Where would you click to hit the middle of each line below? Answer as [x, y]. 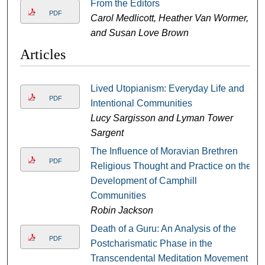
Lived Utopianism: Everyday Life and [167, 88]
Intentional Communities [141, 103]
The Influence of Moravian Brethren [164, 151]
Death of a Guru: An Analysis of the [163, 228]
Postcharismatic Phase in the [151, 243]
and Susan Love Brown [139, 33]
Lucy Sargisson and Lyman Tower [161, 118]
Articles [43, 54]
